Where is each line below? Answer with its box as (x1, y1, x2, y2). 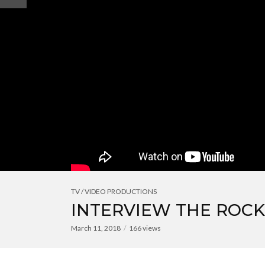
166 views (129, 224, 161, 232)
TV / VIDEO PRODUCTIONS (71, 187, 157, 196)
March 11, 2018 (71, 224, 121, 232)
